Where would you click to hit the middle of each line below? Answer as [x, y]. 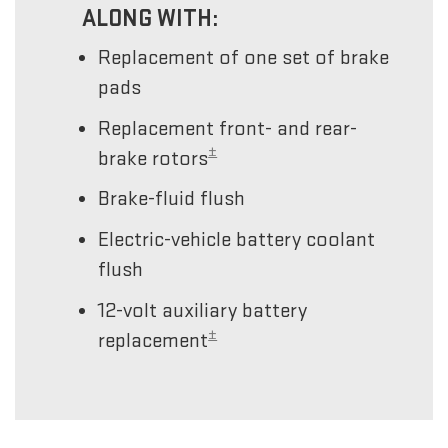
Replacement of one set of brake [244, 57]
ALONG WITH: [150, 18]
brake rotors [153, 158]
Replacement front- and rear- [228, 128]
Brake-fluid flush [172, 199]
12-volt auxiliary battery [203, 310]
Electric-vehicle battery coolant [237, 240]
